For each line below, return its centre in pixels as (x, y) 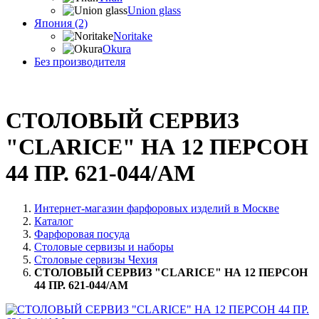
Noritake (133, 36)
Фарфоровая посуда (82, 234)
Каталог (54, 221)
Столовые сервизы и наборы (104, 246)
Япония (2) (61, 23)
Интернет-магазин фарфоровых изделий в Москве (157, 208)
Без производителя (80, 62)
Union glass (154, 10)
